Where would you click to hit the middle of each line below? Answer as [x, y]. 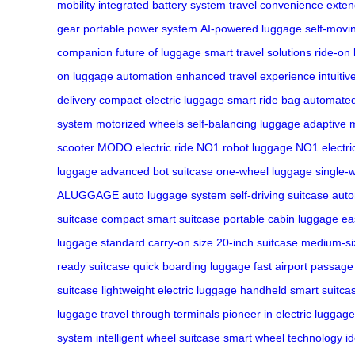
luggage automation [123, 76]
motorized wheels [140, 124]
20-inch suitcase [257, 243]
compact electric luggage [162, 100]
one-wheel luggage [264, 172]
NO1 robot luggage [244, 148]
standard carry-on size [157, 243]
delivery [76, 100]
